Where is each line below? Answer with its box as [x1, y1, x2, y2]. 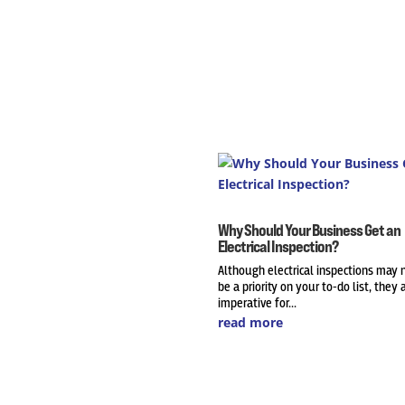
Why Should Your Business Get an [217, 220, 400, 240]
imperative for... [217, 296, 297, 311]
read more [217, 314, 283, 331]
